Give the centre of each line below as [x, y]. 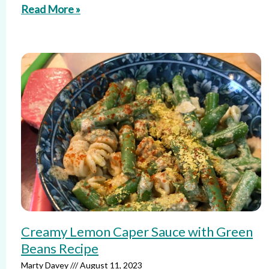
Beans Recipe [60, 248]
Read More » [51, 9]
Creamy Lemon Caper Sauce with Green [137, 231]
